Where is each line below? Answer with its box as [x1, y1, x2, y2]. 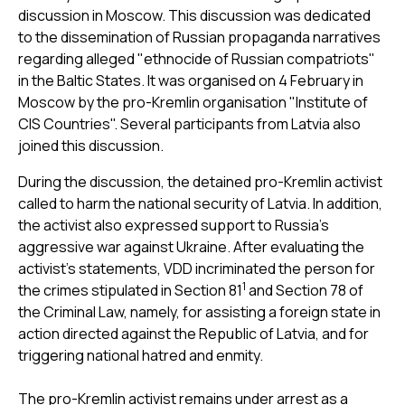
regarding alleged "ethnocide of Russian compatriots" [18, 48, 375, 69]
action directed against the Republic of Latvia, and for [18, 323, 369, 344]
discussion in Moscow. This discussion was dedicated [18, 5, 371, 25]
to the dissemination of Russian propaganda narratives [18, 26, 381, 47]
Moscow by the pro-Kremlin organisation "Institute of [18, 91, 368, 112]
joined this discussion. [18, 135, 164, 155]
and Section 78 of [246, 279, 363, 300]
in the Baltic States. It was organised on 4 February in [18, 70, 363, 90]
